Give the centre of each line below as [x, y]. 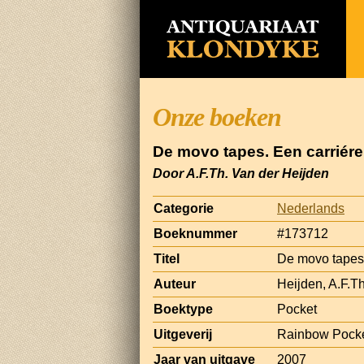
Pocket [297, 309]
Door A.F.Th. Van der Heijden [241, 173]
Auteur [175, 284]
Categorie [184, 208]
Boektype [183, 309]
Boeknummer [195, 233]
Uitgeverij [183, 334]
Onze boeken [217, 117]
